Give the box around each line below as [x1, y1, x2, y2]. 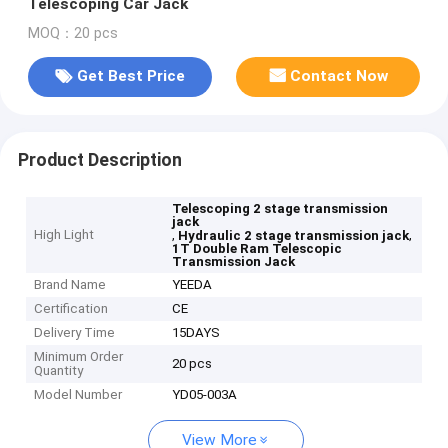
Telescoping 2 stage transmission [172, 201, 389, 217]
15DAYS [172, 325, 221, 341]
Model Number [34, 387, 123, 403]
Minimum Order [34, 349, 124, 365]
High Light [34, 227, 95, 243]
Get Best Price [76, 67, 185, 86]
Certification [34, 301, 109, 317]
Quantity [34, 363, 84, 379]
